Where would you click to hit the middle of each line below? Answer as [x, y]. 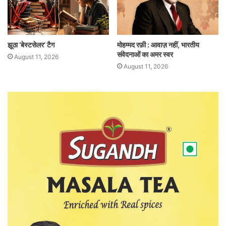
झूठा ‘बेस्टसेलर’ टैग [31, 44]
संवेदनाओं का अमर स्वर [145, 54]
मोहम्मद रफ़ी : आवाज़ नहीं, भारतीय [158, 44]
